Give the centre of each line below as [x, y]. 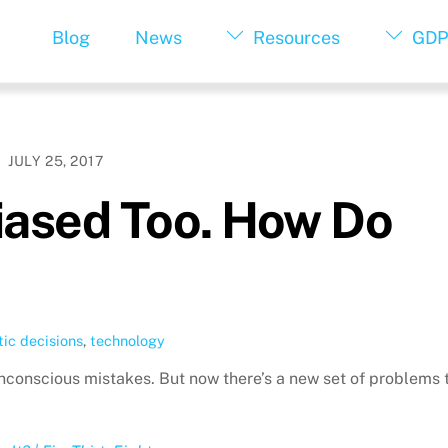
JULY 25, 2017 [56, 161]
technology [127, 341]
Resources [295, 38]
